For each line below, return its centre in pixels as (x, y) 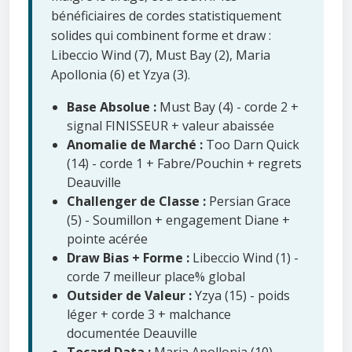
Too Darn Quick (251, 145)
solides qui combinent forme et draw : (161, 36)
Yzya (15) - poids (241, 296)
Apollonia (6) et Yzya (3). (121, 75)
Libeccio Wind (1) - (244, 258)
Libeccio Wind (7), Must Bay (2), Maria (161, 55)
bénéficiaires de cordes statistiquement (166, 16)
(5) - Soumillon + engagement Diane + (178, 220)
